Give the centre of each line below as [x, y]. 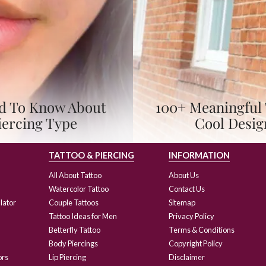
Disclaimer [186, 257]
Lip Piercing [67, 257]
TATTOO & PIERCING [91, 155]
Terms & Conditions [201, 229]
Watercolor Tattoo [78, 189]
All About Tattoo [75, 175]
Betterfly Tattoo [74, 229]
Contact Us [186, 189]
